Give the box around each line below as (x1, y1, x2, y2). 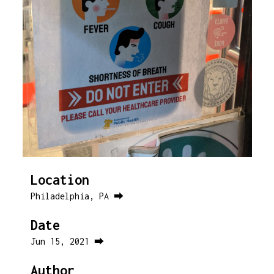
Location (31, 172, 89, 188)
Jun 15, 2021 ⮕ (31, 236, 104, 246)
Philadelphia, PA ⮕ (31, 191, 124, 201)
